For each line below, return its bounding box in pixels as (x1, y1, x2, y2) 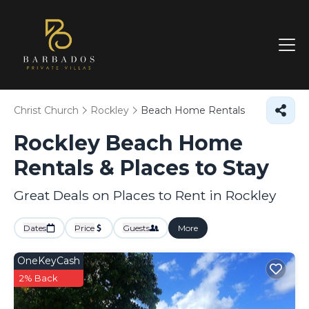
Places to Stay (120, 155, 269, 181)
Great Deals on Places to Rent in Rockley (14, 187, 276, 203)
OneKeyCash (17, 255, 80, 267)
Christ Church (14, 104, 79, 117)
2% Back (19, 272, 58, 283)
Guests (123, 223, 150, 233)
